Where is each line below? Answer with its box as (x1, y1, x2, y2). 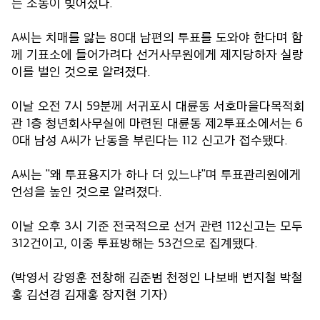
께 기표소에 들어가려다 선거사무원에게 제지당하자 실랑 (11, 46, 304, 62)
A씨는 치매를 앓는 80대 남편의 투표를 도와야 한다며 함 (11, 29, 303, 45)
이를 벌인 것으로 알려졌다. (11, 63, 151, 79)
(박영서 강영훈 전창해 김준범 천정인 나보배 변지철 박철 (11, 269, 303, 285)
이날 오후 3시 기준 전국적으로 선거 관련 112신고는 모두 (11, 217, 303, 234)
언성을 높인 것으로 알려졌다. (11, 183, 162, 199)
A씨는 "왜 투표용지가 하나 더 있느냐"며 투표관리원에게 (11, 166, 301, 182)
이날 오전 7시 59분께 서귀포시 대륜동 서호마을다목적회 (11, 97, 305, 114)
